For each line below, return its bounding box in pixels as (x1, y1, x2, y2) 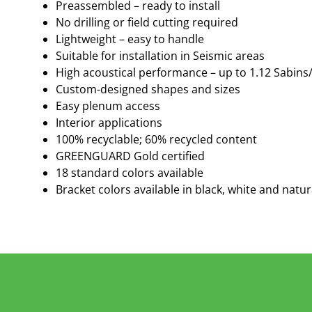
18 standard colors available (56, 164, 203, 180)
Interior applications (56, 114, 162, 130)
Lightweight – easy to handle (56, 31, 204, 47)
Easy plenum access (56, 97, 160, 114)
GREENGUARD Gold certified (56, 148, 205, 164)
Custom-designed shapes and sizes (56, 81, 240, 97)
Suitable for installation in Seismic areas (56, 47, 265, 63)
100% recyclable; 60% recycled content (56, 131, 257, 147)
